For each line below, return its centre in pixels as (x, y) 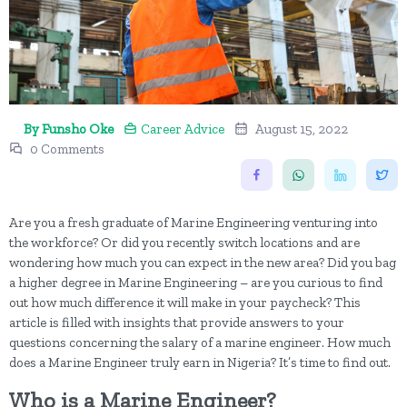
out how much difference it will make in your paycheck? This (185, 303)
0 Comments (67, 149)
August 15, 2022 (302, 129)
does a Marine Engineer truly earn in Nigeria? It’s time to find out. (200, 363)
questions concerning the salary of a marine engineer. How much (200, 343)
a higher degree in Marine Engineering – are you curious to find (196, 283)
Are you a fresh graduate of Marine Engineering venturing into (194, 223)
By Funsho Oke (69, 129)
